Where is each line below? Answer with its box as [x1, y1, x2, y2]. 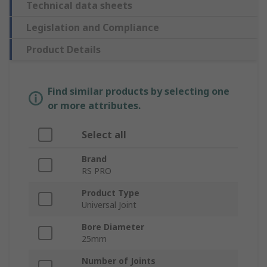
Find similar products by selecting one [48, 85, 229, 98]
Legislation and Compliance [26, 21, 159, 35]
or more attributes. [48, 99, 141, 113]
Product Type [82, 187, 139, 199]
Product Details [26, 43, 101, 57]
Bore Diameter [82, 221, 144, 233]
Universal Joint [82, 199, 136, 211]
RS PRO [82, 165, 111, 177]
